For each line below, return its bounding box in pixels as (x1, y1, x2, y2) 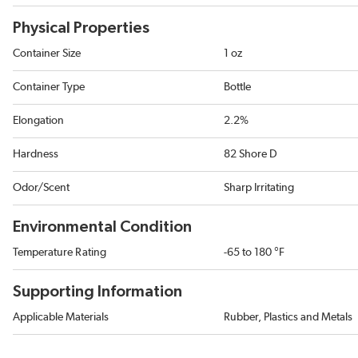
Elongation (13, 115, 64, 127)
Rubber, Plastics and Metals (224, 312, 352, 324)
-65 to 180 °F (224, 247, 284, 259)
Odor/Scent (13, 182, 70, 194)
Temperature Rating (13, 247, 106, 259)
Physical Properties (13, 20, 149, 37)
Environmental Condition (13, 219, 192, 236)
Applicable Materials (13, 312, 109, 324)
